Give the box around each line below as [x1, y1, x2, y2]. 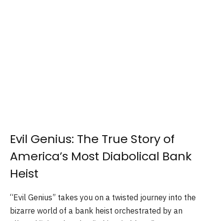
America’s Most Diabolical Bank [10, 148, 192, 165]
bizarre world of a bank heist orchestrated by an [10, 206, 183, 216]
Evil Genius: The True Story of [10, 131, 175, 147]
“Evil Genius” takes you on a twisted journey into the [10, 192, 196, 203]
